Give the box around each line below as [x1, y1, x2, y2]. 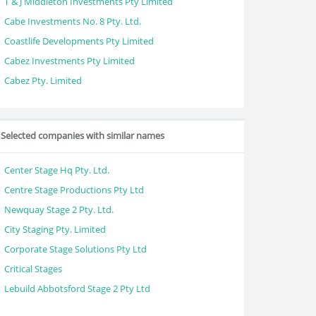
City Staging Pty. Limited [4, 223, 106, 236]
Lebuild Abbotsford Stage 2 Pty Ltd [4, 282, 150, 295]
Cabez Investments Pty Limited [4, 54, 135, 67]
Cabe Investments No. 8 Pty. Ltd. [4, 15, 141, 28]
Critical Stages [4, 262, 62, 275]
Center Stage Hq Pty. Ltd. [4, 164, 109, 176]
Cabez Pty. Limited [4, 74, 82, 87]
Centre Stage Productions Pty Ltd [4, 183, 144, 196]
